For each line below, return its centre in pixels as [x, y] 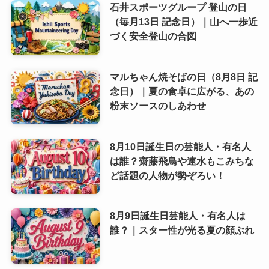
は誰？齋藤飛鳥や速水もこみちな [182, 161]
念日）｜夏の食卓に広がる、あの [182, 91]
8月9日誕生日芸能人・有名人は [177, 216]
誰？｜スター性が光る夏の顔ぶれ [182, 230]
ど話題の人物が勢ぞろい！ [167, 175]
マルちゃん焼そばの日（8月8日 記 [183, 77]
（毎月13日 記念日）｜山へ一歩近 [183, 21]
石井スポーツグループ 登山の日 [178, 7]
